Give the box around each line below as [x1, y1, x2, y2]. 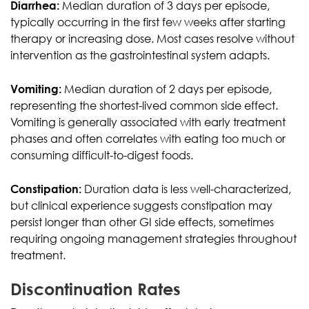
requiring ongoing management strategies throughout [10, 231, 297, 246]
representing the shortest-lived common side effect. [10, 98, 278, 112]
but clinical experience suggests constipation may [10, 198, 272, 212]
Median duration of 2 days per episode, [61, 81, 272, 96]
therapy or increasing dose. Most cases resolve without [10, 31, 295, 46]
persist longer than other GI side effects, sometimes [10, 215, 274, 229]
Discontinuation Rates [10, 278, 181, 299]
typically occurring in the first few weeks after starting [10, 14, 286, 29]
